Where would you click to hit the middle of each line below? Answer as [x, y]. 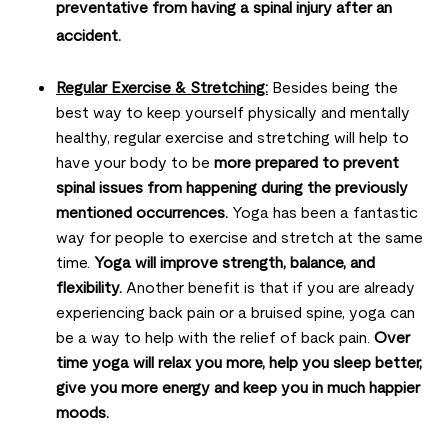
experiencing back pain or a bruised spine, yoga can [235, 313]
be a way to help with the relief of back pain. [215, 338]
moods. [82, 413]
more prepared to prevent [306, 163]
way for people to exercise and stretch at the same [239, 238]
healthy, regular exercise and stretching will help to [232, 138]
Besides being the [333, 88]
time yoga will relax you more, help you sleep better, [239, 363]
